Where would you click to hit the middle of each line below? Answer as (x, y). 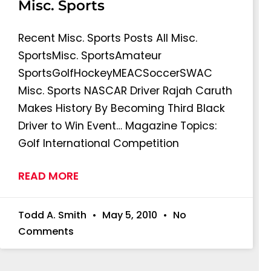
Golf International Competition (99, 144)
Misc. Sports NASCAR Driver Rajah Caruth (125, 91)
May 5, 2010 (130, 215)
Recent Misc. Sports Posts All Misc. (108, 38)
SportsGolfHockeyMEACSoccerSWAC (115, 73)
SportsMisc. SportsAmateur (90, 56)
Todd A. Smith (54, 215)
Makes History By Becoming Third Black (122, 109)
